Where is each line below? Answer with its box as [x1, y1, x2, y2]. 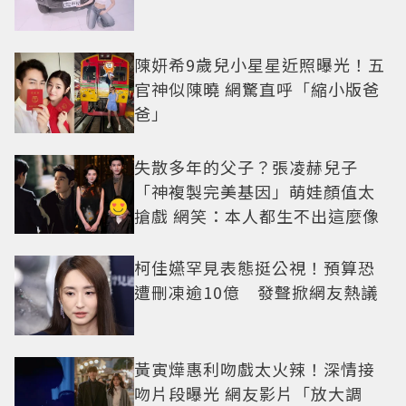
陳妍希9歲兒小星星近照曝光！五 [134, 53, 385, 77]
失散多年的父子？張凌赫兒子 [134, 154, 358, 179]
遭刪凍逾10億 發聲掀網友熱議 [134, 280, 378, 304]
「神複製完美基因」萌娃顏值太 [134, 179, 375, 203]
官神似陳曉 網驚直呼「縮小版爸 [134, 77, 380, 101]
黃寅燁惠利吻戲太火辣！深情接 [134, 357, 375, 382]
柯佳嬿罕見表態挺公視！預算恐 [134, 256, 375, 280]
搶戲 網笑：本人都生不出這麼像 [134, 203, 380, 227]
